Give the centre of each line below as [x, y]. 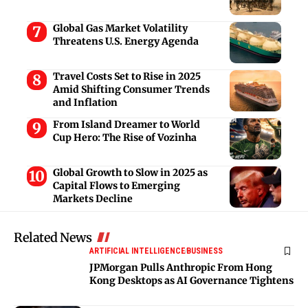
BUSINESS [205, 251]
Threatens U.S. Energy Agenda [125, 41]
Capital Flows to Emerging [116, 185]
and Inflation [85, 102]
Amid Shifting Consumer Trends [131, 89]
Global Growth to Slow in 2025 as [130, 172]
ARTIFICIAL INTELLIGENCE [137, 251]
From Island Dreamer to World [126, 124]
